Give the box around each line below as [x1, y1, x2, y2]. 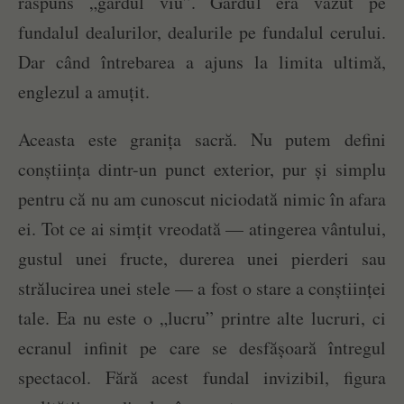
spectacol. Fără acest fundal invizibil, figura [18, 365, 386, 390]
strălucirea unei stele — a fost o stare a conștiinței [18, 276, 386, 301]
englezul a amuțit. [18, 79, 150, 105]
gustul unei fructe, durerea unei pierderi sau [18, 246, 386, 271]
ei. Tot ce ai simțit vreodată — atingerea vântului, [18, 216, 386, 242]
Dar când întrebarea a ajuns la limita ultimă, [18, 50, 386, 75]
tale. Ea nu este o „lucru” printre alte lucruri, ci [18, 306, 386, 331]
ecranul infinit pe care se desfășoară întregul [18, 335, 386, 361]
